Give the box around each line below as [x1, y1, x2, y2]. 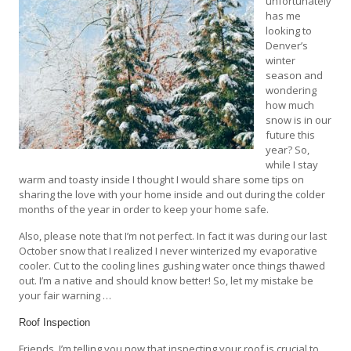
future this [266, 127, 316, 142]
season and [266, 67, 324, 82]
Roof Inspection [19, 316, 91, 328]
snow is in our [266, 112, 332, 127]
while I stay [266, 157, 319, 172]
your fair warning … [19, 288, 112, 302]
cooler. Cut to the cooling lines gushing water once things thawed [19, 258, 326, 273]
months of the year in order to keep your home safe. [19, 201, 270, 216]
